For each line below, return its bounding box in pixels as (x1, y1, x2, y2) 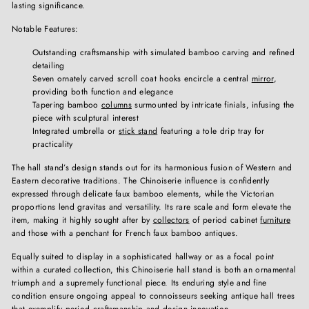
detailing (32, 59, 65, 72)
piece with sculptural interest (32, 111, 139, 124)
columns (101, 98, 132, 111)
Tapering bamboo (32, 98, 101, 111)
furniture (260, 213, 291, 226)
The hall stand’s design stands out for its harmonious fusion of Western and (12, 161, 292, 174)
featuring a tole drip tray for (157, 124, 265, 137)
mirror (251, 72, 274, 85)
